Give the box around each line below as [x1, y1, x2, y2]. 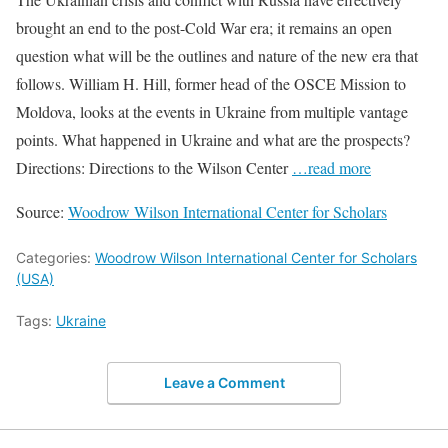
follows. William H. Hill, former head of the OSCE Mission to [16, 72, 406, 94]
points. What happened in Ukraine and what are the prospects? [16, 128, 410, 150]
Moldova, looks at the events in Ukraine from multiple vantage [16, 100, 408, 122]
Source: [16, 200, 68, 222]
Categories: [16, 248, 95, 266]
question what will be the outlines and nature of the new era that [16, 44, 418, 66]
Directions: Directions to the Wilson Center [16, 156, 292, 178]
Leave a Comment [163, 374, 285, 392]
